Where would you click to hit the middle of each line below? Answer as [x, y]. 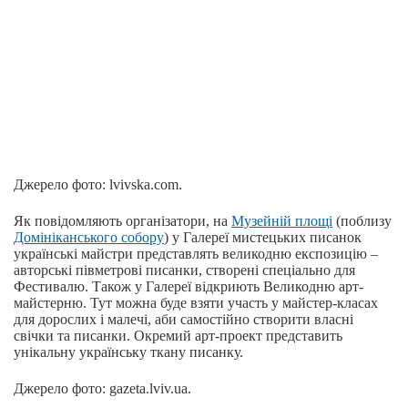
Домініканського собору [89, 237]
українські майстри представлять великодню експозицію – [196, 254]
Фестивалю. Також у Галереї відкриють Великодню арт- [189, 286]
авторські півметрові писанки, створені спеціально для [184, 270]
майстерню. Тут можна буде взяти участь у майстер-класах [196, 303]
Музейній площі [282, 221]
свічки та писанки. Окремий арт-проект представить [178, 336]
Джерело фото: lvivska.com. [98, 184]
